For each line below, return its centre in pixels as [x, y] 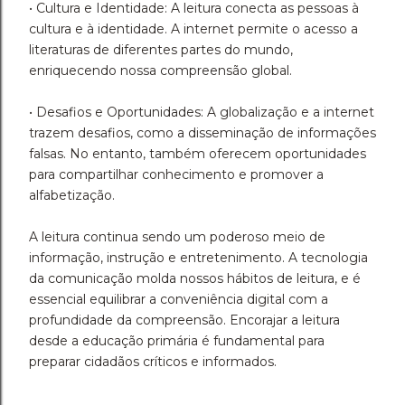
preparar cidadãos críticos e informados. [153, 362]
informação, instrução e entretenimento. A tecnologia [198, 258]
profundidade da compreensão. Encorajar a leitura [184, 320]
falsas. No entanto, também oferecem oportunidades [198, 154]
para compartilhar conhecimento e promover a [176, 175]
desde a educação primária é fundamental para [177, 341]
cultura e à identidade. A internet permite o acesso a [193, 29]
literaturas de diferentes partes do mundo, [161, 50]
